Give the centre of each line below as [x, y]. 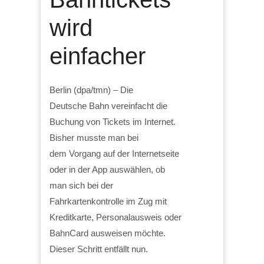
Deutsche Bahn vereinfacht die [108, 105]
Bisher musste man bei [94, 137]
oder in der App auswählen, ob [107, 169]
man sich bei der [81, 185]
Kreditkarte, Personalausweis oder [115, 217]
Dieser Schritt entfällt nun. [99, 249]
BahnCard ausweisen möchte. [108, 233]
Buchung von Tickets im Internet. [113, 121]
